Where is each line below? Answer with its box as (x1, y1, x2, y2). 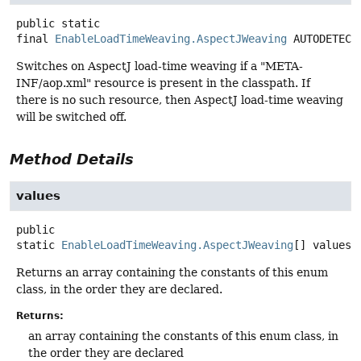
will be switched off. (16, 110, 127, 124)
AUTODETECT (293, 32, 358, 46)
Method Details (10, 151, 134, 168)
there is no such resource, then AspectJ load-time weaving (16, 93, 343, 107)
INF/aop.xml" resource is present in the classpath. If (16, 77, 310, 90)
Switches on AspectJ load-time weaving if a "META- (16, 60, 303, 73)
